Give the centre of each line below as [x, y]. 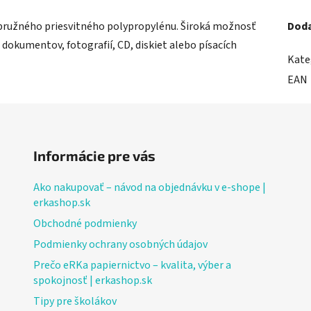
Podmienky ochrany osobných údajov [120, 244]
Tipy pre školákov [75, 301]
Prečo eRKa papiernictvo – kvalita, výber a [132, 265]
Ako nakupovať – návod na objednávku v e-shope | [149, 187]
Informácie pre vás [94, 155]
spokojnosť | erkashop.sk [92, 280]
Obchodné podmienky [85, 223]
